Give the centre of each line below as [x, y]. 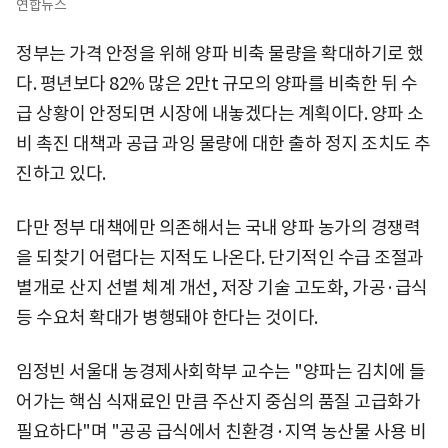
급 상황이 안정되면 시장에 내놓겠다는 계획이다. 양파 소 [220, 113]
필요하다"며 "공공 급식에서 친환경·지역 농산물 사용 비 [221, 431]
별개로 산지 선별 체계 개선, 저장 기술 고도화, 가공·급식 [222, 287]
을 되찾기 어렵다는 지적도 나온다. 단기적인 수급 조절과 [220, 257]
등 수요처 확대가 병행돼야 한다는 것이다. [167, 317]
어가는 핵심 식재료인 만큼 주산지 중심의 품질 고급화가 [218, 401]
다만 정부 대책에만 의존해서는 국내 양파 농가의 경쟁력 [218, 227]
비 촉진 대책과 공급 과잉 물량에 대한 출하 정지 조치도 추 [223, 143]
